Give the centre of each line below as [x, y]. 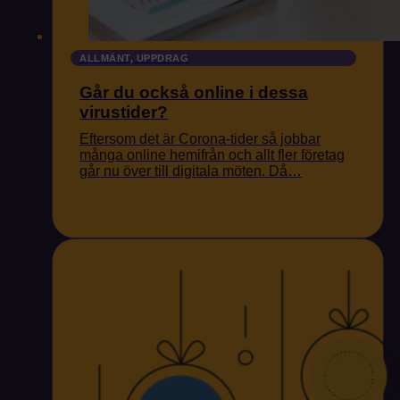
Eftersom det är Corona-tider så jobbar [200, 138]
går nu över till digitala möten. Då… [191, 171]
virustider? [124, 112]
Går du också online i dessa [194, 92]
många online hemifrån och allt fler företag [212, 154]
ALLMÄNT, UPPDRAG [134, 58]
